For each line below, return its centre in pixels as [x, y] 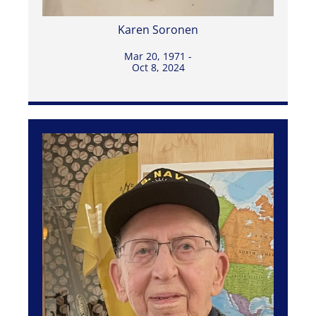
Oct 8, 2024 [158, 67]
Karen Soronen [158, 29]
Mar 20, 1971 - [158, 56]
